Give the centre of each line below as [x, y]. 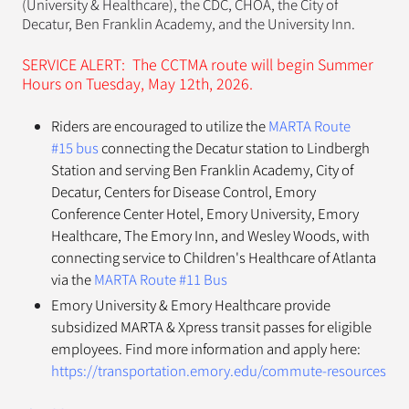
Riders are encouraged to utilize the [160, 126]
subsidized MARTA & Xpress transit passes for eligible [211, 327]
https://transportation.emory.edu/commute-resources [219, 371]
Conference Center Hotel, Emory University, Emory [205, 214]
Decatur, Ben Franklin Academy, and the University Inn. [189, 24]
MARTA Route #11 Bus [161, 279]
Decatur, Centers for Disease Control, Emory [184, 192]
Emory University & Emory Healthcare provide [191, 305]
